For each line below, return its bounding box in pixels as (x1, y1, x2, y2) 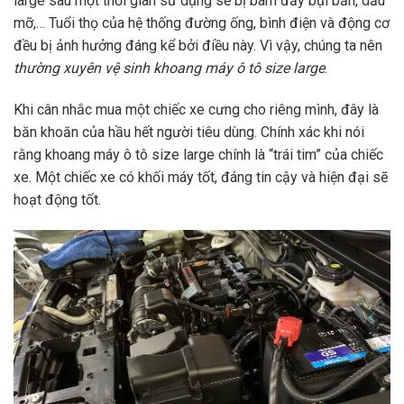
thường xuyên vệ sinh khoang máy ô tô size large (14, 60, 325, 78)
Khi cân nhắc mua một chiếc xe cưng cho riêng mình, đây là (14, 101, 379, 119)
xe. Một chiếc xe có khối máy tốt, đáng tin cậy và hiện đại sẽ (14, 169, 388, 187)
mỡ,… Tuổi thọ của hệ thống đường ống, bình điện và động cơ (14, 14, 390, 32)
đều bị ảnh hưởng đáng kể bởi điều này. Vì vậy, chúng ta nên (14, 37, 382, 55)
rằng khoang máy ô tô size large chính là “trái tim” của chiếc (14, 146, 383, 164)
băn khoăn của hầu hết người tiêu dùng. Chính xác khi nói (14, 124, 364, 142)
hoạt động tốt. (14, 191, 105, 209)
